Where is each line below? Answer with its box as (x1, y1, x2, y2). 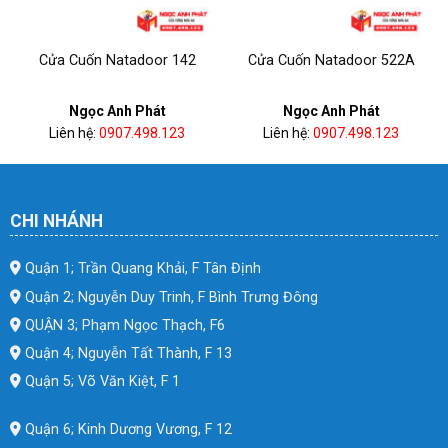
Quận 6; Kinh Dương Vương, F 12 (20, 420, 232, 438)
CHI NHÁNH (9, 210, 103, 231)
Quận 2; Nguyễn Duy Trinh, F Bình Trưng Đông (20, 288, 318, 306)
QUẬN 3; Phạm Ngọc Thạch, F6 (20, 316, 225, 334)
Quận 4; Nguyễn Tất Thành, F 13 (20, 344, 232, 362)
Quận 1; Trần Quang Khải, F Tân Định (20, 260, 261, 278)
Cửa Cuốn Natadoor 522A (247, 52, 415, 70)
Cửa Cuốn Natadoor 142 (38, 52, 196, 70)
